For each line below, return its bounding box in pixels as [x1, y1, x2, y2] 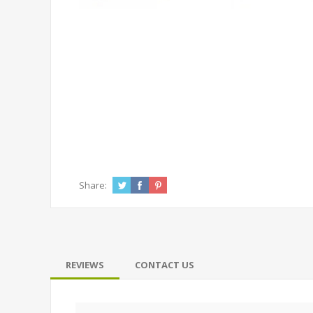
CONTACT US [135, 259, 194, 271]
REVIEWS [66, 259, 104, 271]
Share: [79, 179, 107, 191]
